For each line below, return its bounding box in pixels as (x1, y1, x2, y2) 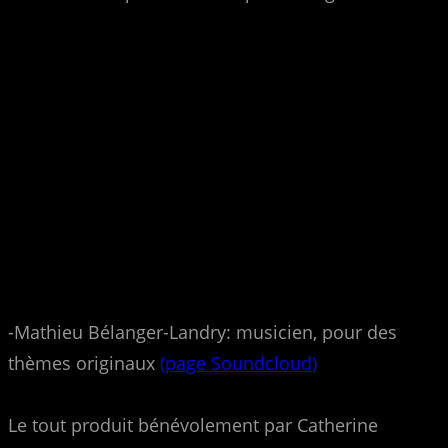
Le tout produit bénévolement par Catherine (8, 412, 378, 437)
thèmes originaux (8, 350, 160, 375)
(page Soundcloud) (160, 350, 317, 375)
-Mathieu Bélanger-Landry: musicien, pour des (8, 319, 397, 344)
